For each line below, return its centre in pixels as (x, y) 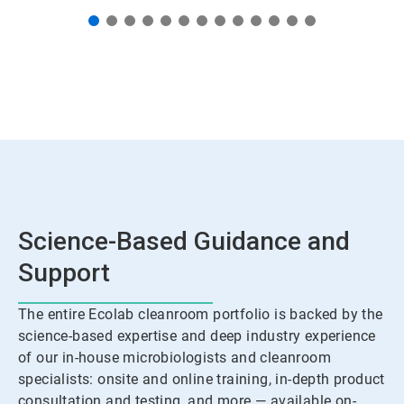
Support (64, 273)
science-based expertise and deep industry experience (197, 336)
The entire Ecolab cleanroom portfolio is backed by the (201, 315)
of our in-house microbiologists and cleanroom (174, 358)
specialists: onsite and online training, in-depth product (202, 380)
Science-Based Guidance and (184, 242)
